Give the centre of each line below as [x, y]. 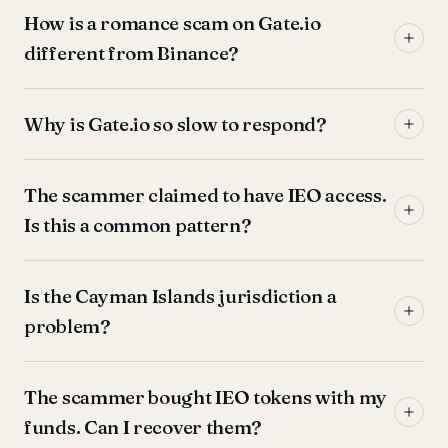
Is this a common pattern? [137, 225]
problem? [67, 326]
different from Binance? [131, 53]
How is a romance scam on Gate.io [172, 23]
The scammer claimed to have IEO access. [205, 195]
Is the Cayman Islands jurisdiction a [180, 296]
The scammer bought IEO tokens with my [205, 397]
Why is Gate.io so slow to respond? [175, 124]
